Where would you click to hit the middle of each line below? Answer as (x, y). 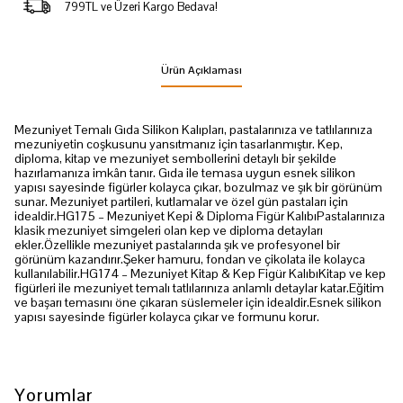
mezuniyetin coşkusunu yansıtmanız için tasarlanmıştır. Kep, (179, 144)
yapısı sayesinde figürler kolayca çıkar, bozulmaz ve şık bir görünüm (198, 187)
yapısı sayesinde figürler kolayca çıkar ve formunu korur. (167, 317)
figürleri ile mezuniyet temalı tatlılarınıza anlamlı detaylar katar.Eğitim (199, 288)
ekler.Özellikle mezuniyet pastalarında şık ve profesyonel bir (177, 245)
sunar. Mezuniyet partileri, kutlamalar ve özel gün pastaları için (181, 201)
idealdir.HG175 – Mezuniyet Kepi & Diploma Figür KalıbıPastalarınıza (200, 216)
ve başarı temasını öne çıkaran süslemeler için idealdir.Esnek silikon (198, 302)
